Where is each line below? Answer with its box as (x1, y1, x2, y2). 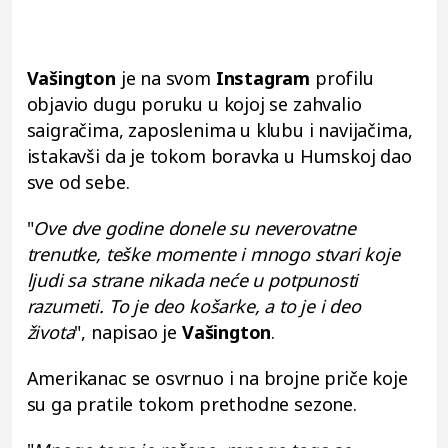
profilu (314, 66, 374, 91)
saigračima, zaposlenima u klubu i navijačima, (26, 118, 413, 143)
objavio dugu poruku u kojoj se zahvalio (26, 92, 362, 117)
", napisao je (74, 320, 182, 345)
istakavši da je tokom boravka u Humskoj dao (26, 144, 412, 169)
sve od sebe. (26, 170, 130, 195)
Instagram (215, 66, 315, 91)
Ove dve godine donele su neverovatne (33, 216, 356, 241)
